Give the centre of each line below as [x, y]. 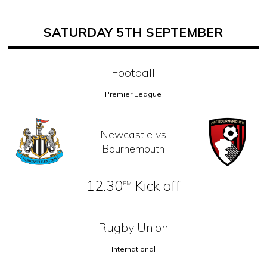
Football [133, 72]
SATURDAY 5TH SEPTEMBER [133, 32]
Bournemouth [133, 148]
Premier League [133, 94]
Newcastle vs [133, 134]
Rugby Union [133, 228]
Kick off [156, 186]
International [133, 249]
